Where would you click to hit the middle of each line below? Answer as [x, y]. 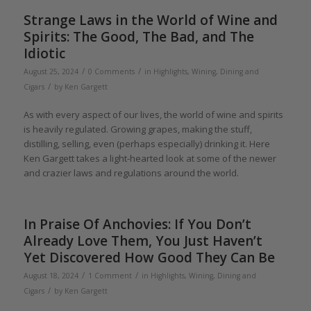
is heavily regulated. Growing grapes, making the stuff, [137, 129]
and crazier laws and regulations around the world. [131, 173]
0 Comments [111, 71]
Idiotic [44, 53]
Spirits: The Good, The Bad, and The [138, 36]
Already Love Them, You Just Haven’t [143, 241]
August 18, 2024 [51, 275]
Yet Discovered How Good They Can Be [149, 257]
